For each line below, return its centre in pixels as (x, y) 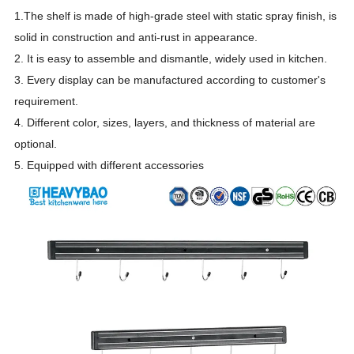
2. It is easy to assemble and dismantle (112, 59)
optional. (36, 144)
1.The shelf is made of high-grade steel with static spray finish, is (176, 16)
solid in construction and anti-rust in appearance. (136, 38)
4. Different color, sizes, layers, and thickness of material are (165, 123)
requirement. (47, 102)
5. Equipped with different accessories (109, 166)
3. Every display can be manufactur (103, 80)
